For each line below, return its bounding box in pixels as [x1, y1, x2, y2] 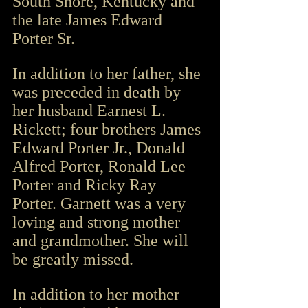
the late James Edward [12, 10, 166, 29]
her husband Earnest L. [12, 101, 170, 120]
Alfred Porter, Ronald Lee [12, 157, 190, 175]
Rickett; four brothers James [12, 120, 205, 138]
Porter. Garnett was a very [12, 194, 190, 212]
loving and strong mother [12, 212, 184, 231]
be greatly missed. [12, 250, 133, 268]
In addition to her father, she [12, 64, 205, 82]
